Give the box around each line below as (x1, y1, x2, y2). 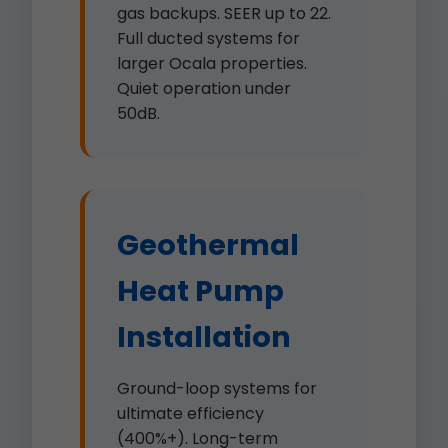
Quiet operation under (117, 77, 291, 100)
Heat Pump (117, 271, 284, 311)
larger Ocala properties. (117, 52, 307, 75)
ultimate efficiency (117, 402, 264, 425)
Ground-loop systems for (117, 377, 317, 400)
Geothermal (117, 225, 299, 265)
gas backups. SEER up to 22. (117, 2, 331, 25)
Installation (117, 317, 291, 357)
